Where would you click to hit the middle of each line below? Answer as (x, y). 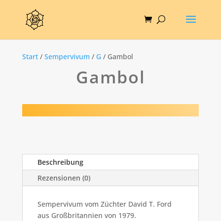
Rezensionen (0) (64, 178)
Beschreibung (60, 162)
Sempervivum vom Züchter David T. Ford (104, 204)
